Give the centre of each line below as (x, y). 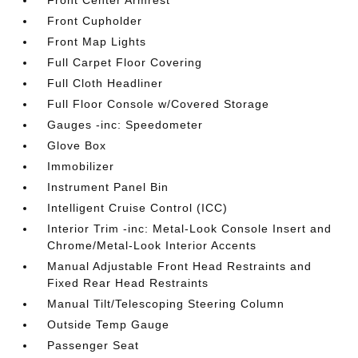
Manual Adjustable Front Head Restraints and (180, 266)
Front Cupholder (95, 21)
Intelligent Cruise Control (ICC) (138, 208)
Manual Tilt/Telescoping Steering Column (166, 304)
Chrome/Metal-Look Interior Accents (152, 245)
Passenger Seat (93, 345)
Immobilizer (81, 166)
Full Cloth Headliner (105, 83)
